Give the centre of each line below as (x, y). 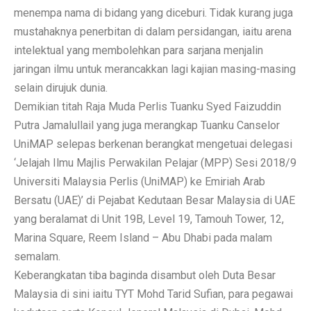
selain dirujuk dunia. (61, 87)
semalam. (37, 256)
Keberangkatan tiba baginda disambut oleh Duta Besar (145, 275)
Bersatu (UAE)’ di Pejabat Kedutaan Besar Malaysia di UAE (154, 200)
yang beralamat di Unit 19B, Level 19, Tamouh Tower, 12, (149, 219)
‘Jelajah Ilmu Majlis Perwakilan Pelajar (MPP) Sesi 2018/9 (155, 162)
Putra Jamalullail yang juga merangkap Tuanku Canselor (147, 125)
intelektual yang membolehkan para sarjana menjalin (138, 50)
